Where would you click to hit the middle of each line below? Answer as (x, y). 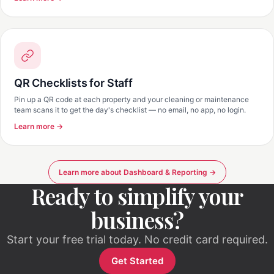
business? (137, 220)
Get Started (137, 261)
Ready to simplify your (137, 196)
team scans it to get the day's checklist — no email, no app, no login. (130, 110)
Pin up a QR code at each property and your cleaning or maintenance (131, 99)
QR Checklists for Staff (73, 83)
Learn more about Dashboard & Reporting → (137, 172)
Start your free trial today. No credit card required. (137, 239)
